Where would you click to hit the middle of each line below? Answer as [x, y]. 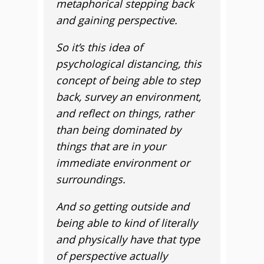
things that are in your [111, 146]
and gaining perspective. [117, 20]
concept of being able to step [128, 80]
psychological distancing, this [129, 64]
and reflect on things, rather [125, 113]
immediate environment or [123, 163]
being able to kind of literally [127, 223]
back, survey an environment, [128, 97]
